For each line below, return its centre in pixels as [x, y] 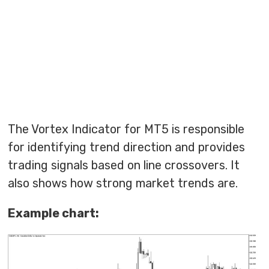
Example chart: [54, 213]
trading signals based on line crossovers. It [124, 165]
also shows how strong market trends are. [123, 183]
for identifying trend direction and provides [127, 147]
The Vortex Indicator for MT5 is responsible [126, 129]
